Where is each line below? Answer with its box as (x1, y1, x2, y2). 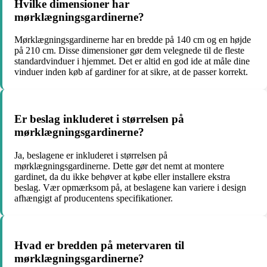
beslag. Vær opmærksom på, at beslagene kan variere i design (14, 182, 246, 193)
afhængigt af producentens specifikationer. (14, 193, 173, 203)
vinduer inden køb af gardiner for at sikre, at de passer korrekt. (14, 67, 248, 77)
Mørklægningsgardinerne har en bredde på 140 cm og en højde (14, 35, 251, 45)
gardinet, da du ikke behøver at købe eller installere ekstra (14, 171, 230, 182)
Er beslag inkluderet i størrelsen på (14, 113, 184, 126)
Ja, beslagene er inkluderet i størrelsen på (14, 150, 167, 160)
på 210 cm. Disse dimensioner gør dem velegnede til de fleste (14, 45, 244, 56)
